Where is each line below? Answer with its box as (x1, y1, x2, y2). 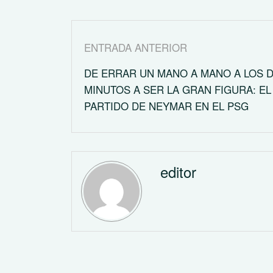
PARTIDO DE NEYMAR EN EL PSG (84, 97, 249, 113)
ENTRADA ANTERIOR (84, 39, 187, 55)
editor (160, 160, 196, 182)
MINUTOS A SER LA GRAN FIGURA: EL (84, 81, 271, 97)
